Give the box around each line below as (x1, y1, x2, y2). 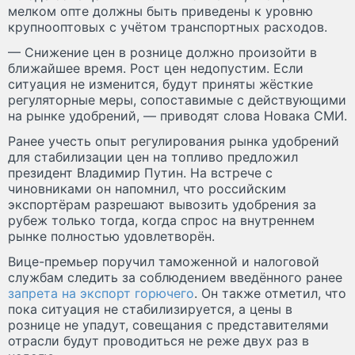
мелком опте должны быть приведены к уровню (8, 3, 313, 20)
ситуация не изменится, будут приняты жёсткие (8, 76, 313, 93)
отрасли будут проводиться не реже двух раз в (8, 333, 309, 349)
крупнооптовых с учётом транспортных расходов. (8, 19, 327, 36)
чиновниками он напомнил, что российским (8, 181, 286, 197)
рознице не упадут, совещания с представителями (8, 317, 329, 334)
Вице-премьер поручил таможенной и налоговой (8, 254, 319, 270)
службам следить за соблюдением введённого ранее (8, 269, 342, 286)
